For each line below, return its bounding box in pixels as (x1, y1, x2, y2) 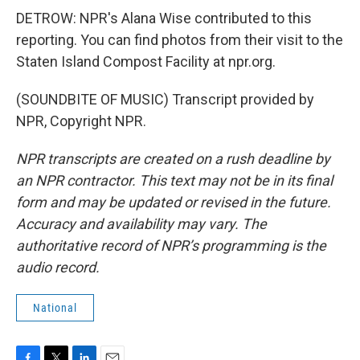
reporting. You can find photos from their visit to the (16, 31, 343, 48)
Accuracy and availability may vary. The (16, 215, 267, 232)
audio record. (16, 259, 100, 276)
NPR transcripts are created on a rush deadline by (16, 150, 330, 167)
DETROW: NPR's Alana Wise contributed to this (16, 10, 312, 27)
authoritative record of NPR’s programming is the (16, 237, 326, 254)
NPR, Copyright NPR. (16, 112, 146, 129)
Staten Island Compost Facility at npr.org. (16, 53, 276, 70)
